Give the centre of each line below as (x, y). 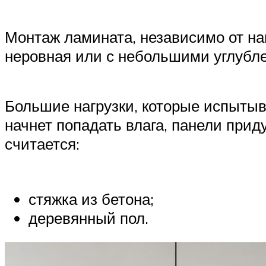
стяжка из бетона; (91, 199)
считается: (42, 143)
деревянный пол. (88, 218)
